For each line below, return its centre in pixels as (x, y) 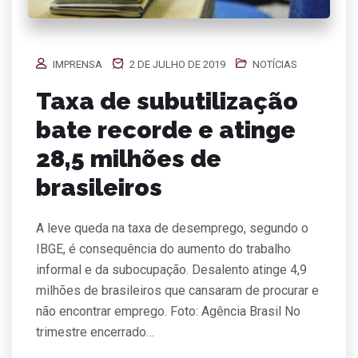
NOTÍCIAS (275, 64)
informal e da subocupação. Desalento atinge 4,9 (171, 269)
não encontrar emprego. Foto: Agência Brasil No (168, 311)
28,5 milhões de (129, 158)
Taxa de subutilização (167, 101)
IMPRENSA (78, 64)
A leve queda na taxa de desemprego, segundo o (172, 228)
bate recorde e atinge (166, 129)
